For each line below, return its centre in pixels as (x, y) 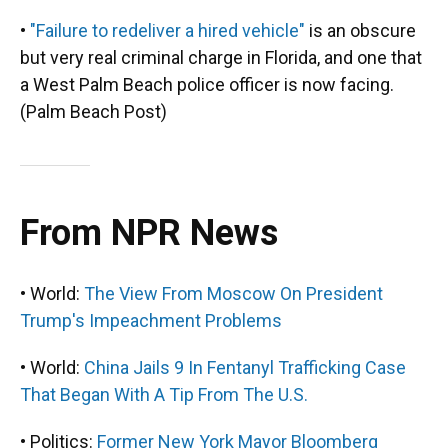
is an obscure (360, 30)
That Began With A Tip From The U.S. (164, 394)
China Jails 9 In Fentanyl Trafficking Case (245, 367)
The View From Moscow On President (233, 293)
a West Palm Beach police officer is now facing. (207, 84)
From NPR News (149, 233)
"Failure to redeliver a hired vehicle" (167, 30)
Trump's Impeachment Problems (151, 320)
